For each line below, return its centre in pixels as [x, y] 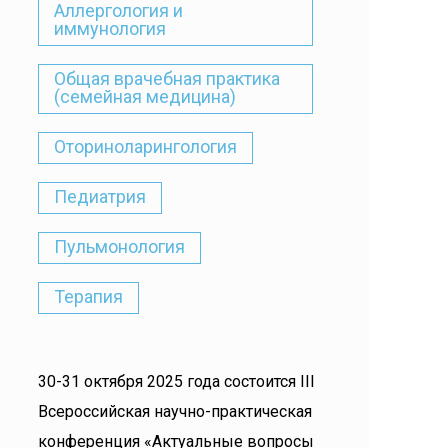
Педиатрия [100, 196]
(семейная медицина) [145, 96]
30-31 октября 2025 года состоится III [176, 381]
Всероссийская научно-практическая [175, 411]
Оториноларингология [145, 146]
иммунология [110, 28]
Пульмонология [119, 246]
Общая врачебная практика [167, 78]
